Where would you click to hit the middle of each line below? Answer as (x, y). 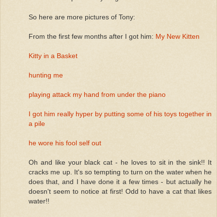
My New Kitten (178, 36)
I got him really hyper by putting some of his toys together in (120, 114)
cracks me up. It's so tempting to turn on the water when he (120, 172)
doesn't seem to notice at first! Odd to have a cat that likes (120, 191)
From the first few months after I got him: (92, 36)
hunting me (46, 75)
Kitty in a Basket (53, 55)
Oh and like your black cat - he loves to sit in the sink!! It (120, 162)
